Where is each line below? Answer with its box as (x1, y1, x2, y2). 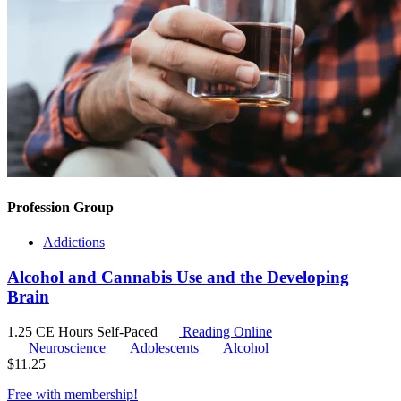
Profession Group (7, 199, 114, 215)
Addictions (43, 235, 105, 251)
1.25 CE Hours (7, 323, 97, 339)
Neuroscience (29, 339, 109, 355)
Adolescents (130, 339, 202, 355)
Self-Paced (97, 323, 161, 339)
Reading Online (179, 323, 272, 339)
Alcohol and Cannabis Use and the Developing (7, 267, 349, 286)
